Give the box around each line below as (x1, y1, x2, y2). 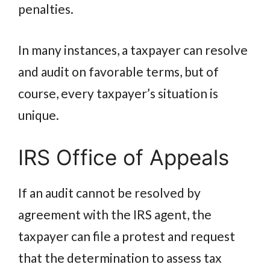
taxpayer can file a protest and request (18, 228, 235, 244)
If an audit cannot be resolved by (18, 185, 201, 201)
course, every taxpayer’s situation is (18, 85, 218, 101)
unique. (18, 107, 59, 122)
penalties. (18, 1, 74, 17)
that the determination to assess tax (18, 250, 222, 266)
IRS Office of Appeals (18, 145, 229, 171)
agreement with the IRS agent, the (18, 207, 212, 222)
